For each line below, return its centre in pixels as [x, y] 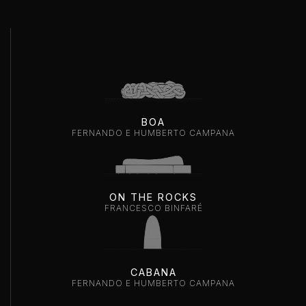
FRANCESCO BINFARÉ [153, 208]
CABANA [153, 272]
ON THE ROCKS [153, 197]
